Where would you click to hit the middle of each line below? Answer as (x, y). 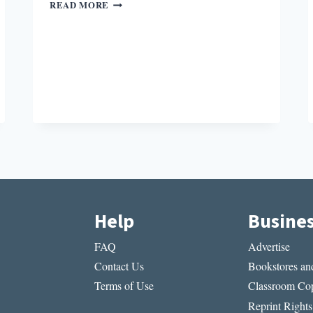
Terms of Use (124, 286)
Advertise (269, 246)
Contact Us (119, 266)
